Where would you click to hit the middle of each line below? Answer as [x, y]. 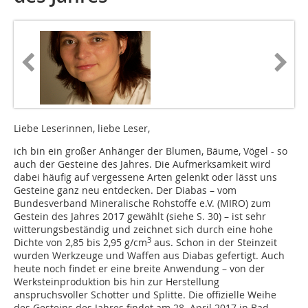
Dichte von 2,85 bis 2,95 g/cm [80, 243]
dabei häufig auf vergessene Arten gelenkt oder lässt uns [145, 177]
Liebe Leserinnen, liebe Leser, [82, 129]
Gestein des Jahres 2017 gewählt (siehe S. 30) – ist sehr [140, 217]
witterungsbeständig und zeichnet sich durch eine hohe [143, 230]
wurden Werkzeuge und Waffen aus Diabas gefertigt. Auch [149, 256]
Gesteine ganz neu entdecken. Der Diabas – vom [125, 190]
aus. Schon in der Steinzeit [214, 243]
